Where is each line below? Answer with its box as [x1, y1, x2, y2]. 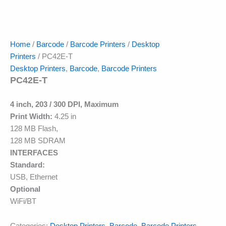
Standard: [10, 160, 45, 169]
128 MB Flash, [10, 124, 58, 133]
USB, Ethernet [10, 173, 58, 181]
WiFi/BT [10, 197, 36, 205]
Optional [10, 185, 40, 193]
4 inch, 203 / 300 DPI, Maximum [10, 100, 119, 108]
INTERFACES [10, 148, 58, 157]
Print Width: [10, 112, 52, 121]
